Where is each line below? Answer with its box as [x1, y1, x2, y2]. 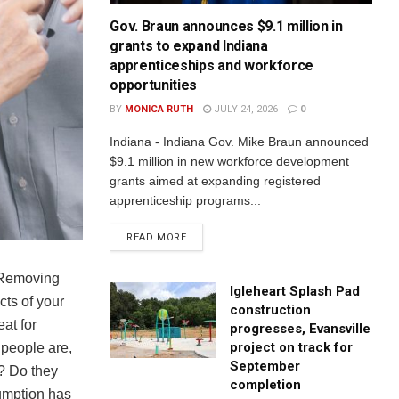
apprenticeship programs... [110, 192, 262, 208]
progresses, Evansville [230, 320, 371, 337]
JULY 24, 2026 [211, 102, 279, 115]
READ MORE [126, 231, 187, 243]
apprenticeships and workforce [110, 56, 314, 74]
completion [230, 376, 302, 393]
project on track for [230, 338, 354, 355]
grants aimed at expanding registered [110, 173, 322, 188]
